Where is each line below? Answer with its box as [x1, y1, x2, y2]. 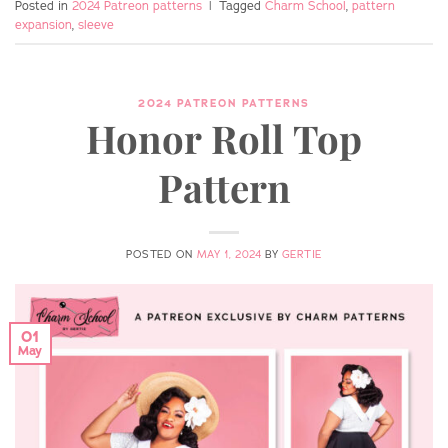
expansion [15, 17, 72, 34]
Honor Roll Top [86, 111, 362, 164]
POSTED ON [126, 247, 197, 263]
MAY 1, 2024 [196, 247, 262, 263]
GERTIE [281, 247, 322, 263]
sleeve [78, 17, 114, 34]
